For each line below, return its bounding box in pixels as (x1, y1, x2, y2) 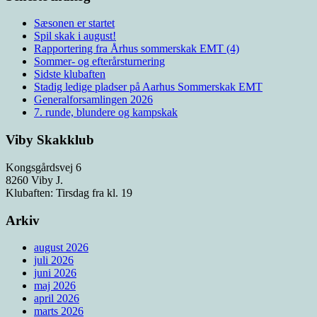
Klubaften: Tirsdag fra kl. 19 (6, 186, 132, 199)
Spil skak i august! (34, 30, 116, 42)
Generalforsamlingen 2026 (34, 93, 153, 106)
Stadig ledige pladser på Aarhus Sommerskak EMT (34, 81, 263, 93)
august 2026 (34, 241, 88, 254)
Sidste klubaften (34, 68, 105, 81)
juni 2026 (34, 267, 76, 279)
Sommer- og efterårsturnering (34, 55, 165, 68)
